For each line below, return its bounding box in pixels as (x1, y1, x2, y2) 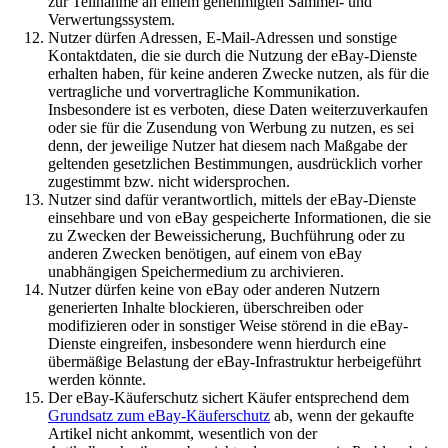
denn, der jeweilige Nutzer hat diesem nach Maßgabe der (48, 137, 407, 155)
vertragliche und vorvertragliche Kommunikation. (48, 83, 360, 101)
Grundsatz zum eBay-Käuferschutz (48, 407, 270, 425)
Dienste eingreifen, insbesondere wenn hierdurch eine (48, 335, 386, 353)
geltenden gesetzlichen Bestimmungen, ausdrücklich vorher (48, 155, 422, 173)
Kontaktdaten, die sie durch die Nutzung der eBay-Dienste (48, 47, 417, 65)
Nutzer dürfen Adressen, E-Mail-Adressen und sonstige (48, 29, 397, 47)
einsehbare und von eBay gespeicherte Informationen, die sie (48, 209, 431, 227)
